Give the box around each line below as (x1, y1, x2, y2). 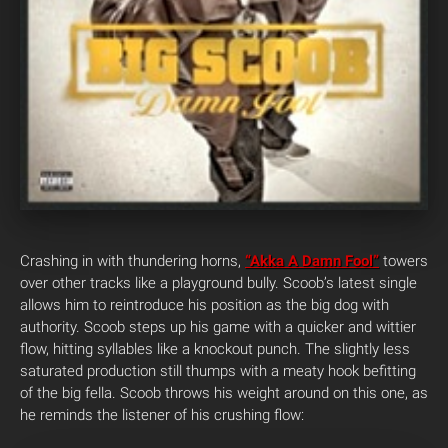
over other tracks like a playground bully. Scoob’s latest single (20, 274, 417, 292)
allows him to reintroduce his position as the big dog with (20, 296, 389, 314)
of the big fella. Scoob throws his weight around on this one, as (20, 384, 428, 402)
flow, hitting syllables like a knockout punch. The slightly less (20, 340, 410, 358)
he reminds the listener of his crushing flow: (20, 406, 304, 424)
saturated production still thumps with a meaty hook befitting (20, 362, 416, 380)
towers (379, 252, 428, 270)
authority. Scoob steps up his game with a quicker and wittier (20, 318, 416, 336)
